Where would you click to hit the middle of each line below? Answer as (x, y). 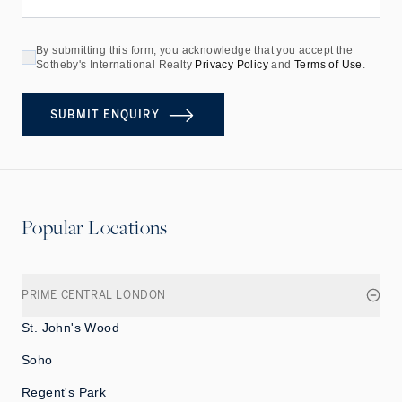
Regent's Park (64, 393)
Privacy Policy (232, 65)
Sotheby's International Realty (114, 65)
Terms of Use (328, 65)
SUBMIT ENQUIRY (105, 115)
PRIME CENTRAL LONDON (94, 296)
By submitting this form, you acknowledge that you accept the (194, 51)
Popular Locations (95, 227)
